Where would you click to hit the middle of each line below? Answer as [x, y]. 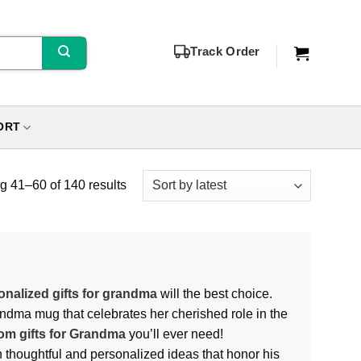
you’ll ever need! [174, 334]
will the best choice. [215, 294]
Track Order [225, 51]
